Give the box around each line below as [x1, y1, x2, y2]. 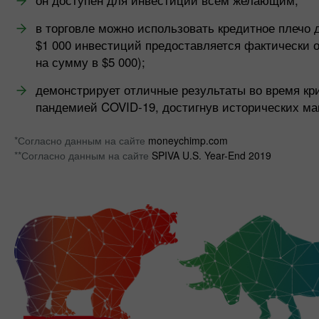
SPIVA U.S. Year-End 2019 [152, 148, 271, 162]
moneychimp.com [148, 133, 228, 147]
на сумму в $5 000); [36, 53, 145, 70]
